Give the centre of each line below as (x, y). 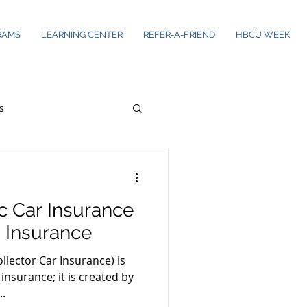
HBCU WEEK (263, 35)
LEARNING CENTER (82, 35)
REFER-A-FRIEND (179, 35)
